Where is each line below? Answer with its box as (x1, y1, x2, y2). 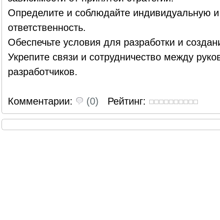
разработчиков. (7, 66, 78, 77)
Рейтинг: (107, 96, 149, 107)
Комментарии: (7, 96, 76, 107)
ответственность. (7, 22, 86, 33)
